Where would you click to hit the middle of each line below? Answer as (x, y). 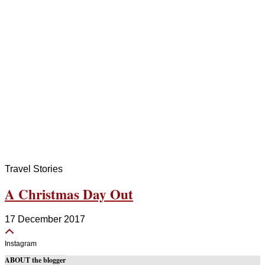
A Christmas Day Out (69, 194)
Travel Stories (34, 169)
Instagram (21, 244)
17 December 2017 (45, 219)
